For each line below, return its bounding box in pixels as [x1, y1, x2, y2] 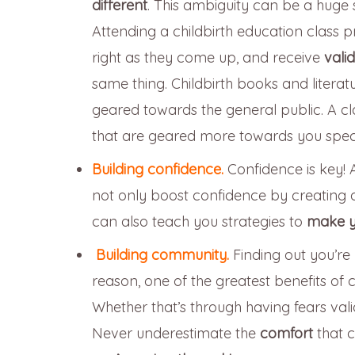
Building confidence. [92, 160, 223, 179]
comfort [260, 324, 313, 343]
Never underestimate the [92, 324, 260, 343]
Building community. [96, 246, 229, 265]
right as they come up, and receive [92, 48, 324, 67]
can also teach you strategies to [92, 212, 307, 231]
